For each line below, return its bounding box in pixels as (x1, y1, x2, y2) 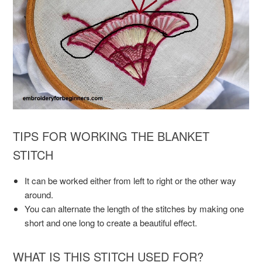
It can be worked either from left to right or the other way (25, 174, 237, 187)
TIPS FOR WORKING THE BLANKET (13, 127, 210, 145)
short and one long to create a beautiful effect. (25, 216, 198, 229)
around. (25, 188, 54, 201)
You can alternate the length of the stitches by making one (25, 202, 244, 215)
